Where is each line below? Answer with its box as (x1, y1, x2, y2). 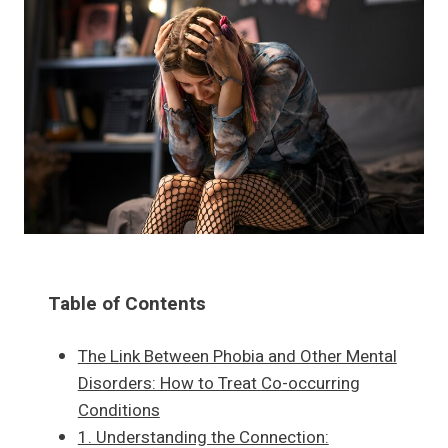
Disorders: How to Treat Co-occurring (77, 371, 360, 397)
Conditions (77, 398, 160, 424)
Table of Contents (48, 290, 206, 319)
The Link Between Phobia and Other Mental (77, 344, 397, 370)
